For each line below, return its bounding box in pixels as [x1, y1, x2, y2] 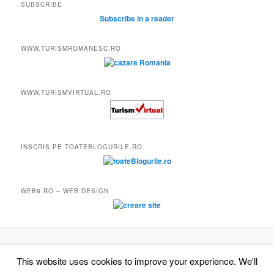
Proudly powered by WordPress [82, 246, 192, 257]
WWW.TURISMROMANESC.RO [21, 43, 122, 53]
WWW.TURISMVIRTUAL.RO [21, 88, 112, 97]
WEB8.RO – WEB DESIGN [21, 187, 109, 196]
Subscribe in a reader [100, 12, 174, 24]
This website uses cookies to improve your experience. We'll [17, 254, 257, 267]
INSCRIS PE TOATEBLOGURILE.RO [21, 142, 143, 151]
